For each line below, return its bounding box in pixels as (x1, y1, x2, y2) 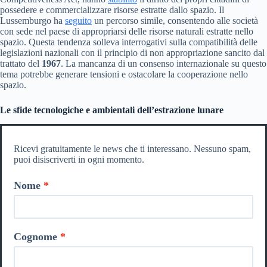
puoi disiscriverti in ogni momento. (14, 154, 144, 165)
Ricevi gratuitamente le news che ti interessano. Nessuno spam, (14, 144, 251, 154)
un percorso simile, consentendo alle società (92, 15, 258, 26)
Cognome (14, 231, 57, 243)
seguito (65, 15, 92, 26)
